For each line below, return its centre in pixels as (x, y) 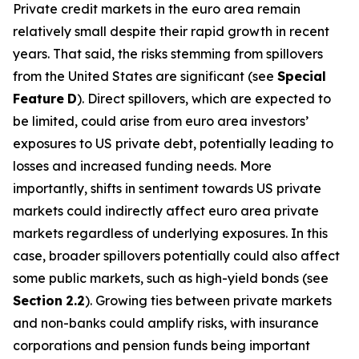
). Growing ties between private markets (208, 301)
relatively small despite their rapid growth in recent (171, 31)
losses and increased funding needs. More (142, 166)
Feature (38, 99)
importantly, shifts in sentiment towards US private (167, 188)
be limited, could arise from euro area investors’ (161, 121)
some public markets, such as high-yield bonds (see (171, 278)
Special (302, 76)
